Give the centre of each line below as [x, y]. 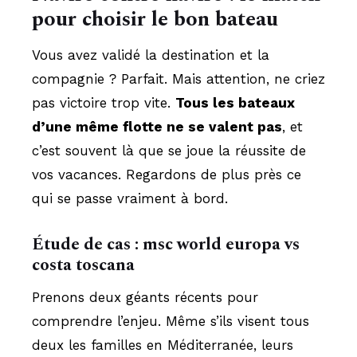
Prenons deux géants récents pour [145, 297]
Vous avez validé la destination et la [151, 55]
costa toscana [83, 265]
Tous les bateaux [235, 102]
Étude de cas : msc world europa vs [166, 244]
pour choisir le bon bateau [155, 19]
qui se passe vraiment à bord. [130, 198]
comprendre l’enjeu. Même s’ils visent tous [171, 321]
